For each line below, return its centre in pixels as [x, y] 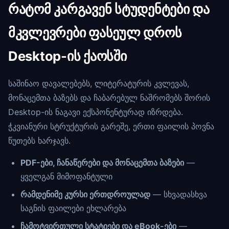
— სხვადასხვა [179, 194]
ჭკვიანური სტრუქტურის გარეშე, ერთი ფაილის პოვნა [111, 127]
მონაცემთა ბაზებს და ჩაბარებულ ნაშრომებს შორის [109, 98]
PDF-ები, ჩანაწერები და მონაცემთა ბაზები [102, 163]
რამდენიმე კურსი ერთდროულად [85, 194]
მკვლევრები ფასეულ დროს [95, 33]
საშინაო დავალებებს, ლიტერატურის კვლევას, [99, 84]
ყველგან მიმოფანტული [66, 177]
